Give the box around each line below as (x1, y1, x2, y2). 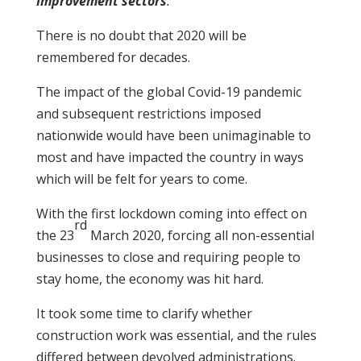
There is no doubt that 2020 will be (35, 26, 247, 44)
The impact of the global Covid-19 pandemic (35, 82, 301, 101)
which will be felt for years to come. (35, 169, 247, 188)
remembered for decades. (35, 48, 190, 66)
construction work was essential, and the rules (35, 326, 317, 344)
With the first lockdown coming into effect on (35, 204, 307, 222)
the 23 (35, 226, 74, 244)
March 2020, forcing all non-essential (86, 226, 314, 244)
